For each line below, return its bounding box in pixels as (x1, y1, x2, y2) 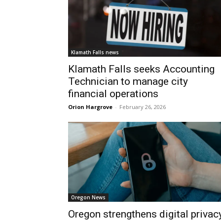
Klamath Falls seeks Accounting (68, 63, 215, 75)
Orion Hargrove (68, 103, 112, 110)
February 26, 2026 (119, 103, 166, 110)
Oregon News (71, 194, 106, 201)
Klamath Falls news (71, 49, 119, 56)
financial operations (68, 88, 158, 100)
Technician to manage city (68, 75, 188, 87)
